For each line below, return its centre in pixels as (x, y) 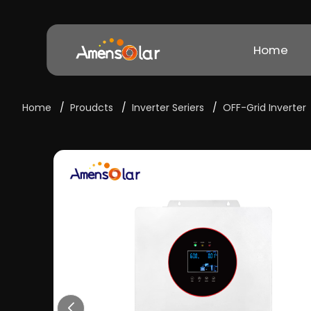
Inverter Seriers (168, 108)
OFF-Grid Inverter (264, 108)
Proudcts (92, 108)
